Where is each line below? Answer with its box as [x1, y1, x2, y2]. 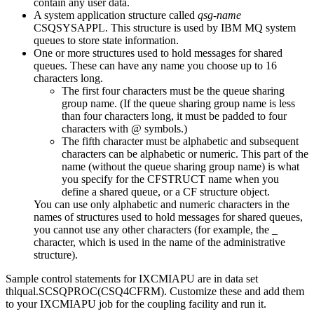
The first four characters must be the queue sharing [62, 84, 285, 97]
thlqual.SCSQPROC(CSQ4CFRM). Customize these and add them [6, 285, 304, 297]
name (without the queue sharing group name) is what [62, 160, 299, 172]
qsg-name [198, 8, 241, 21]
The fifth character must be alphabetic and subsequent [62, 135, 299, 147]
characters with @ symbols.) [62, 122, 187, 135]
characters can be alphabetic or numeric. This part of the [62, 147, 308, 160]
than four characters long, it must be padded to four [62, 109, 287, 122]
